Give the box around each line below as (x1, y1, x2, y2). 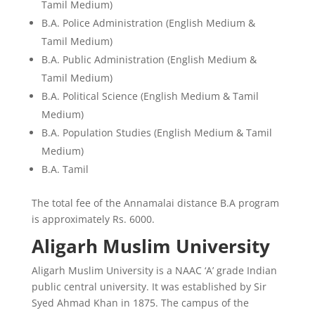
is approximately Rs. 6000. (31, 212, 155, 226)
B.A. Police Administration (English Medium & (41, 15, 255, 30)
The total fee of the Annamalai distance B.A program (31, 195, 279, 210)
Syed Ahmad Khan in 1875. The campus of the (31, 295, 249, 309)
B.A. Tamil (41, 162, 89, 176)
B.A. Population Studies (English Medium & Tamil (41, 125, 272, 139)
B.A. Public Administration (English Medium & (41, 52, 257, 66)
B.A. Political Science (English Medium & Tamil (41, 89, 259, 103)
